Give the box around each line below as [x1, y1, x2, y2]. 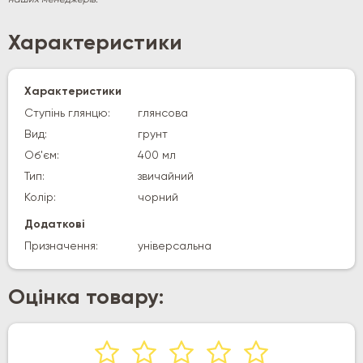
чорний [138, 191, 178, 203]
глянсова [138, 107, 188, 119]
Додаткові [24, 218, 84, 230]
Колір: [24, 191, 56, 203]
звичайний [138, 170, 194, 182]
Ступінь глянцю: [24, 107, 110, 119]
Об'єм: [24, 149, 59, 161]
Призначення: [24, 240, 98, 252]
